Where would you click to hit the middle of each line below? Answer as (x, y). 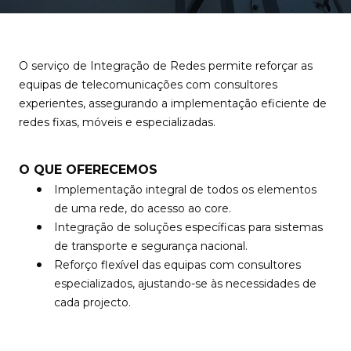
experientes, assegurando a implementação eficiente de (173, 103)
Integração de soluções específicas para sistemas (188, 227)
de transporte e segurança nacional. (151, 246)
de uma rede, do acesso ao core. (143, 208)
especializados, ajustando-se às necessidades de (185, 284)
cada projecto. (92, 302)
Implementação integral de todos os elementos (185, 190)
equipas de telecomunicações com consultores (148, 85)
